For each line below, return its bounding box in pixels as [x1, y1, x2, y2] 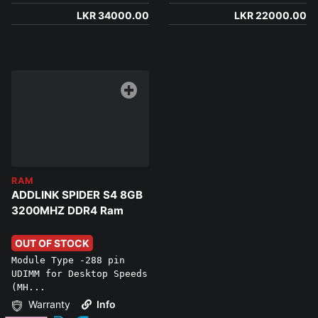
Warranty [26, 298, 70, 311]
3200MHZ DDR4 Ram [11, 204, 124, 218]
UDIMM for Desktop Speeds [11, 268, 148, 280]
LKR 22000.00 [234, 9, 307, 22]
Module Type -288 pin [11, 255, 125, 266]
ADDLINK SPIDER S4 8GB [11, 188, 143, 202]
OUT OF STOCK [15, 237, 89, 250]
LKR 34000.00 [77, 9, 149, 22]
